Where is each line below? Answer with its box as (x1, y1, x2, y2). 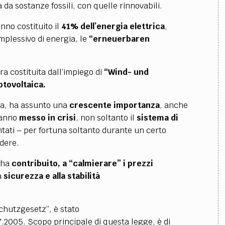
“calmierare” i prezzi (68, 158, 153, 169)
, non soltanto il (75, 113, 137, 123)
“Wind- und (103, 67, 149, 77)
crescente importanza (69, 100, 160, 110)
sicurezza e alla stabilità (3, 171, 100, 181)
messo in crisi (19, 113, 76, 123)
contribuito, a (11, 158, 67, 169)
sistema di (136, 113, 178, 123)
